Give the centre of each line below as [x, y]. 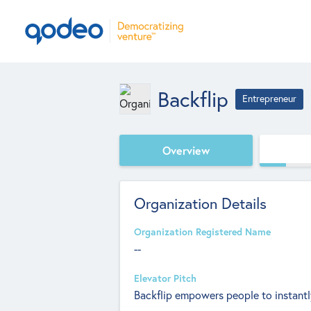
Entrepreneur [269, 99]
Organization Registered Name [202, 232]
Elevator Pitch [165, 278]
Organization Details [200, 203]
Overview [186, 150]
